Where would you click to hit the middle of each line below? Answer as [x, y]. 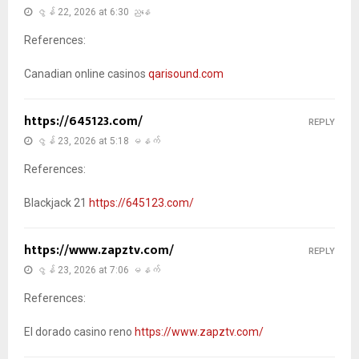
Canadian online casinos [86, 73]
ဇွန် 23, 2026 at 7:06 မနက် [98, 270]
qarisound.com [186, 73]
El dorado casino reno [79, 331]
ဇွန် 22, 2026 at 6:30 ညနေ [93, 12]
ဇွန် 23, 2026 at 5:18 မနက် [98, 141]
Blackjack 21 [56, 202]
